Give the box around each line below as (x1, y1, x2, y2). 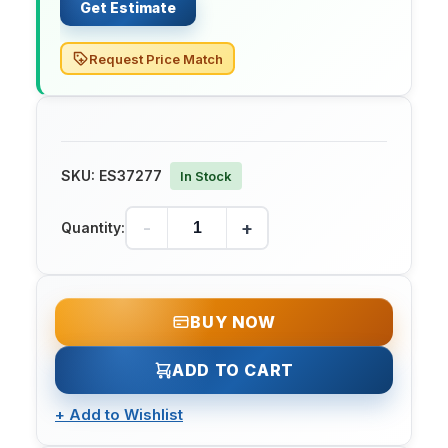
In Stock (180, 168, 232, 185)
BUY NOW (190, 312, 276, 333)
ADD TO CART (172, 360, 294, 381)
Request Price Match (89, 50, 223, 67)
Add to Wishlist (69, 405, 183, 425)
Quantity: (61, 219, 125, 237)
